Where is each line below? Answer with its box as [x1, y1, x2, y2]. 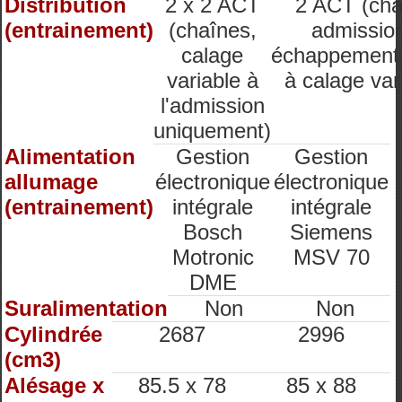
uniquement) [153, 118, 271, 143]
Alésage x [4, 373, 104, 398]
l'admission [160, 93, 265, 118]
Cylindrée [4, 322, 102, 346]
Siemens [290, 220, 372, 244]
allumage [4, 170, 98, 194]
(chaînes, [168, 18, 257, 42]
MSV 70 [293, 245, 370, 269]
